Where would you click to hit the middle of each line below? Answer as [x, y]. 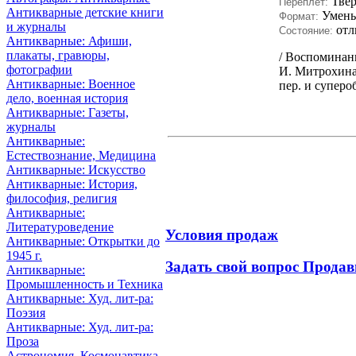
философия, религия [62, 198]
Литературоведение [60, 226]
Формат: [299, 16]
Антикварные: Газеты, [68, 112]
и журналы [36, 26]
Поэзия [26, 312]
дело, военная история [67, 98]
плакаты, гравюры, [58, 55]
